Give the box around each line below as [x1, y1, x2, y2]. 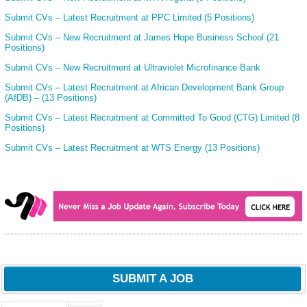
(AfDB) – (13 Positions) [5, 93, 97, 103]
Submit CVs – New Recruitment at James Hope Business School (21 [5, 32, 279, 43]
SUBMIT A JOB [112, 271, 193, 285]
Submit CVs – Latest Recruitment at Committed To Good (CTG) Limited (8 [5, 112, 299, 123]
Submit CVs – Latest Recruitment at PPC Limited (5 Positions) [5, 12, 254, 23]
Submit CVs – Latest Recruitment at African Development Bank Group [5, 82, 284, 93]
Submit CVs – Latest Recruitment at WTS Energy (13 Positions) [5, 143, 260, 153]
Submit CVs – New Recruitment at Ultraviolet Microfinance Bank [5, 62, 260, 73]
